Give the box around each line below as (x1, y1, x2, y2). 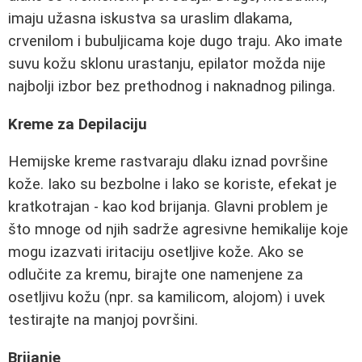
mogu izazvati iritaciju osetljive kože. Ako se (8, 243, 304, 262)
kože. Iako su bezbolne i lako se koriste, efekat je (8, 175, 337, 194)
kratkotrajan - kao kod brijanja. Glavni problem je (8, 198, 328, 217)
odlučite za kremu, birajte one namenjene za (8, 266, 303, 284)
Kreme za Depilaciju (8, 115, 147, 133)
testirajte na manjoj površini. (8, 311, 198, 330)
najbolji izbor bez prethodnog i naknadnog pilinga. (8, 78, 335, 96)
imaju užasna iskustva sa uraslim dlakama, (8, 10, 293, 28)
